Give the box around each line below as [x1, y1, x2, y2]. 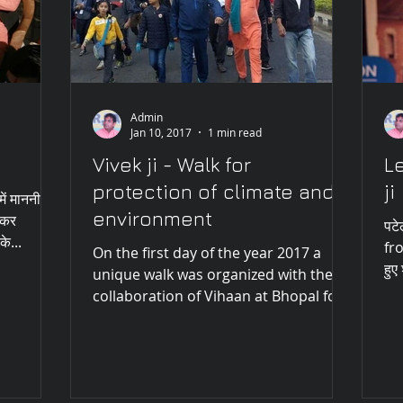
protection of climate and [93, 180, 335, 204]
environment [93, 207, 212, 231]
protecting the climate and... [93, 308, 283, 328]
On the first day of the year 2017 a [93, 243, 321, 264]
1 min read [208, 125, 262, 140]
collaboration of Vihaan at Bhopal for [93, 286, 343, 307]
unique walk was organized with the [93, 264, 333, 285]
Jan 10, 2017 [130, 125, 192, 140]
